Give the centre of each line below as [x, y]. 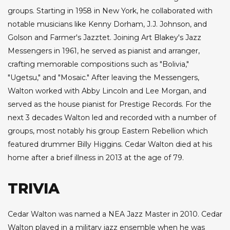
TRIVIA [34, 189]
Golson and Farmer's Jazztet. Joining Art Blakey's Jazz [104, 38]
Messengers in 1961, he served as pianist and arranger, [104, 51]
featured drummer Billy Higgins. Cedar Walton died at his [110, 145]
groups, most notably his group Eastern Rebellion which [108, 131]
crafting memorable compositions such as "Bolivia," [98, 64]
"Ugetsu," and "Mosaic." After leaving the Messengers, [103, 78]
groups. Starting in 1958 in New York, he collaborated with [110, 11]
